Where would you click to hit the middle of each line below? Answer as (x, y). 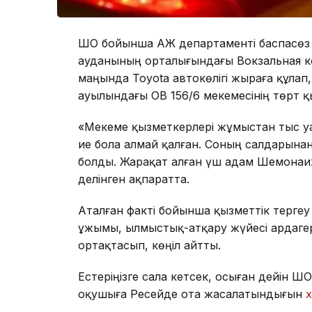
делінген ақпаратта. (134, 179)
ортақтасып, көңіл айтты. (149, 245)
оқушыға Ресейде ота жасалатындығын (192, 294)
